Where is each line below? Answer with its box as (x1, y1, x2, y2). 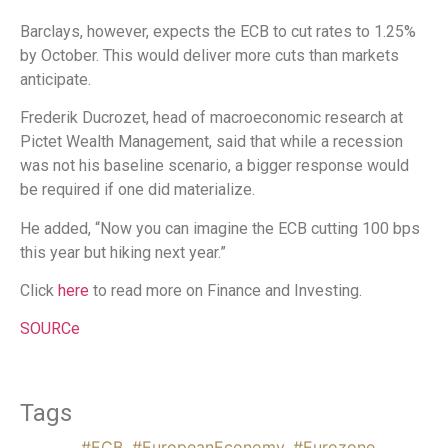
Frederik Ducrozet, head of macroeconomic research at (20, 108, 403, 128)
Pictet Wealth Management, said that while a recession (20, 132, 403, 152)
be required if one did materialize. (20, 180, 255, 200)
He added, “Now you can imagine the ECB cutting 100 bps (20, 218, 420, 238)
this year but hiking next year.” (20, 242, 226, 262)
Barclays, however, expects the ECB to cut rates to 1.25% (20, 21, 416, 41)
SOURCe (20, 319, 80, 339)
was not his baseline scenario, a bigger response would (20, 156, 409, 176)
